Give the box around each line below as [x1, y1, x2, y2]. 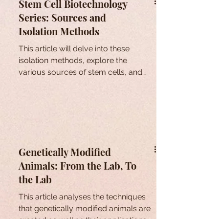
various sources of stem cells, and [19, 67, 142, 77]
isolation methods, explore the [19, 56, 127, 65]
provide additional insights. [19, 79, 114, 88]
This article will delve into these [19, 44, 130, 53]
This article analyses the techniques [19, 192, 146, 201]
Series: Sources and [19, 11, 106, 24]
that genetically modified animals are [19, 204, 151, 213]
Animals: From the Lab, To [19, 159, 136, 172]
